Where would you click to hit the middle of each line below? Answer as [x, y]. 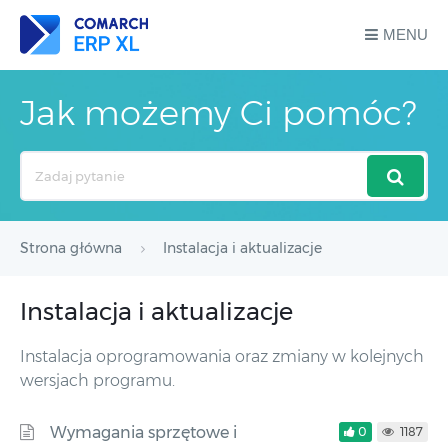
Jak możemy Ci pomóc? [218, 113]
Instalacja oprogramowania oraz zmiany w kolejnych [222, 356]
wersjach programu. [97, 380]
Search [41, 162]
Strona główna [71, 248]
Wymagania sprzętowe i [143, 432]
